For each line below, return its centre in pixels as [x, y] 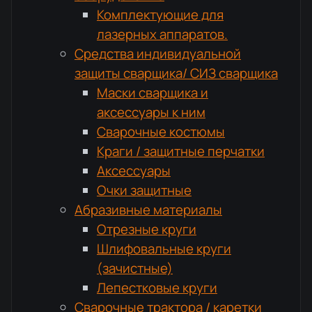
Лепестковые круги [157, 288]
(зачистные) [135, 268]
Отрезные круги [147, 229]
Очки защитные [144, 190]
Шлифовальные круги [164, 249]
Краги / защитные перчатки [181, 151]
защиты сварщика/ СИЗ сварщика [176, 73]
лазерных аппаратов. [162, 34]
